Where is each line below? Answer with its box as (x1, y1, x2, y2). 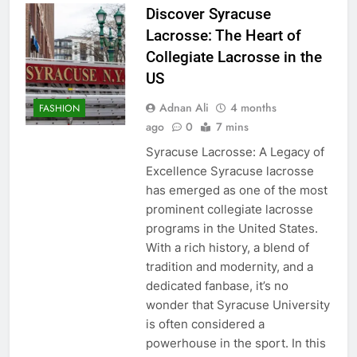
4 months (229, 99, 277, 116)
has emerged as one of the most (145, 182, 328, 198)
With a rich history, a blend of (145, 239, 309, 255)
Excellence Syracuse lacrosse (145, 163, 314, 178)
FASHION (39, 101, 80, 116)
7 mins (215, 118, 249, 135)
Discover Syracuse (145, 4, 271, 23)
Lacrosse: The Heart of (145, 25, 301, 45)
